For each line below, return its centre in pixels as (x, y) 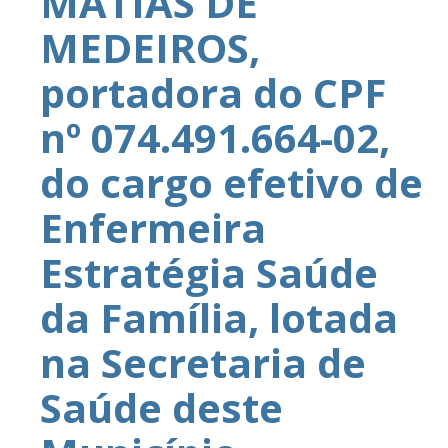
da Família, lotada (219, 317)
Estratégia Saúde (209, 272)
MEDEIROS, (150, 47)
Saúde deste (161, 407)
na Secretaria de (203, 362)
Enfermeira (153, 227)
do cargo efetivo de (231, 182)
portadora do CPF (213, 92)
